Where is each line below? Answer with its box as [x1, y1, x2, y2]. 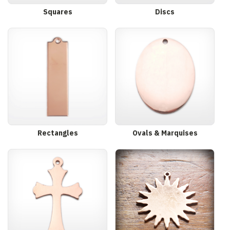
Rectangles [37, 128, 78, 138]
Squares [43, 7, 72, 17]
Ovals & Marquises [132, 128, 198, 138]
